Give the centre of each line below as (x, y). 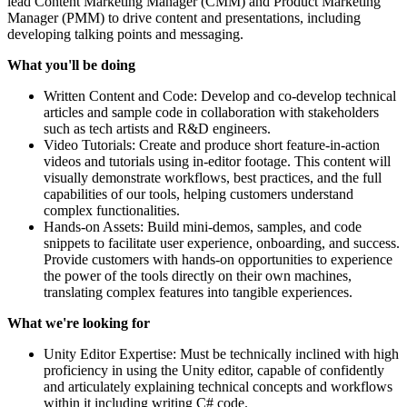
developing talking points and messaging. (125, 34)
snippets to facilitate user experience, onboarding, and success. (222, 243)
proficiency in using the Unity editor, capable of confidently (214, 370)
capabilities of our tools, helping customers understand (199, 194)
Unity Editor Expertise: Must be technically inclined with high (221, 353)
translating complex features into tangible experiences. (198, 292)
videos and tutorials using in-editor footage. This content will (217, 161)
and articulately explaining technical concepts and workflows (218, 386)
